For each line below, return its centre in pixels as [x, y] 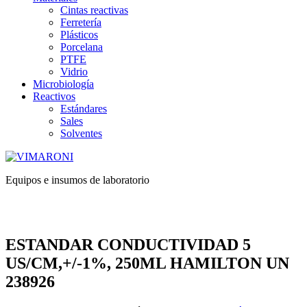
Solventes [81, 134]
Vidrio [74, 72]
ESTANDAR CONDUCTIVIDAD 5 [128, 245]
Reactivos [54, 97]
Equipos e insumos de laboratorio [77, 180]
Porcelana [82, 47]
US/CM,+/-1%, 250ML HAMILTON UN [147, 263]
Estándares [84, 109]
